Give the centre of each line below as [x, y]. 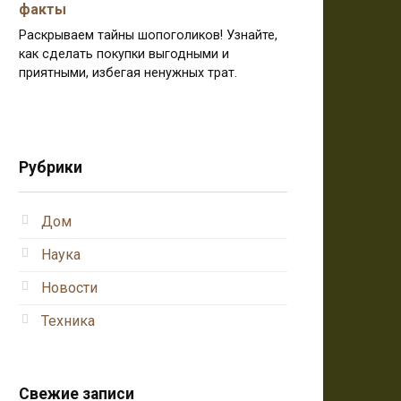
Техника [68, 320]
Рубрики [51, 167]
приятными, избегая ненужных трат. [128, 73]
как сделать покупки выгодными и [124, 55]
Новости [69, 287]
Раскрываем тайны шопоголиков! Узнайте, [148, 36]
